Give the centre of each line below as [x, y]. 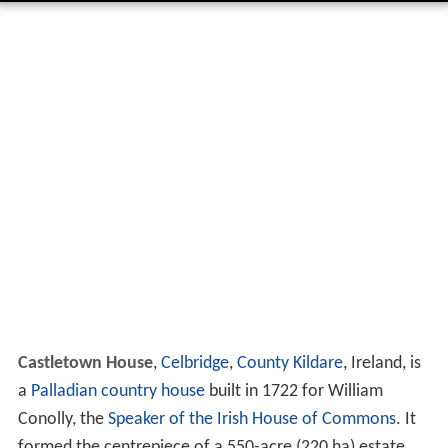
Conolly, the [62, 420]
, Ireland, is [381, 364]
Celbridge [194, 364]
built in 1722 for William [293, 392]
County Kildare [289, 364]
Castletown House [85, 364]
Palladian [63, 392]
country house [152, 392]
